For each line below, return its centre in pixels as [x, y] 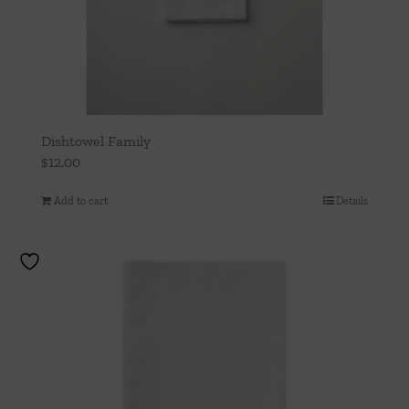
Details [352, 200]
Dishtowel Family [96, 141]
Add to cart [81, 200]
